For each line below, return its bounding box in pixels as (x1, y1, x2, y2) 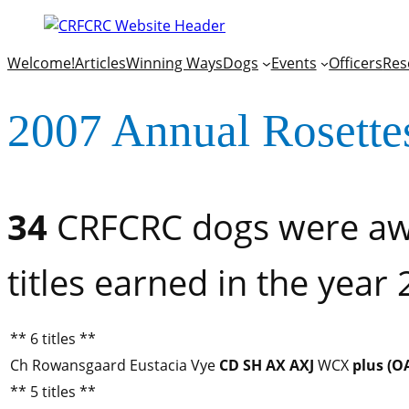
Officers (329, 53, 383, 73)
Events (270, 53, 317, 73)
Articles (75, 53, 126, 73)
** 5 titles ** (10, 382, 96, 403)
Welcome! (7, 53, 75, 73)
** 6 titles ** (10, 329, 96, 350)
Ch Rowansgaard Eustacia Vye (10, 355, 219, 376)
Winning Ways (126, 53, 223, 73)
